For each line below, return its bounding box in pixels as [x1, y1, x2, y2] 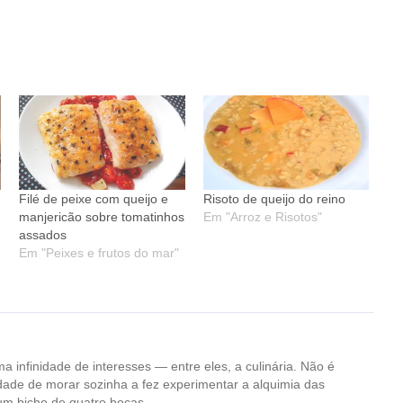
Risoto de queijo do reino [202, 192, 345, 207]
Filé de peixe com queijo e [19, 192, 169, 207]
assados [19, 228, 67, 243]
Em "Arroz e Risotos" [202, 210, 322, 225]
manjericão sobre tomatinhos [19, 210, 185, 225]
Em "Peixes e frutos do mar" [19, 246, 180, 261]
